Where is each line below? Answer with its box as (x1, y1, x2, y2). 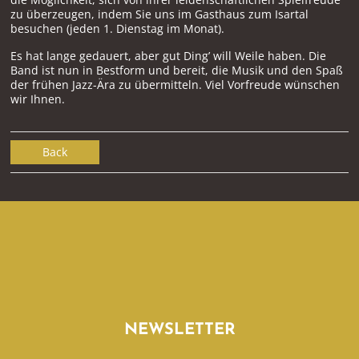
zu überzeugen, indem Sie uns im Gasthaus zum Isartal (10, 6, 309, 22)
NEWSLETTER (123, 322, 236, 339)
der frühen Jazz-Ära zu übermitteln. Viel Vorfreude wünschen (10, 77, 340, 93)
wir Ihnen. (10, 91, 65, 107)
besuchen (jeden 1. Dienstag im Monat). (10, 21, 224, 37)
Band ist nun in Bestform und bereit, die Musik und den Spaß (10, 63, 343, 79)
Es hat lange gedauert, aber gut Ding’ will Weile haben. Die (10, 48, 326, 64)
